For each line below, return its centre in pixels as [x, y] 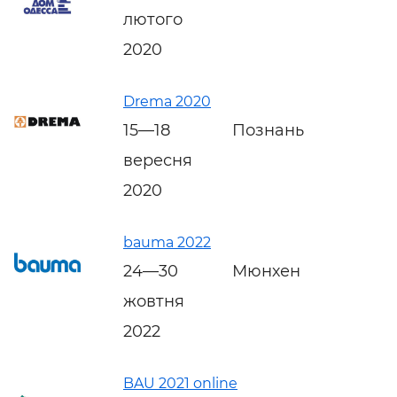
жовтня [154, 301]
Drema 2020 [167, 101]
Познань [268, 130]
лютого [153, 19]
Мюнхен [266, 271]
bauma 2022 [167, 242]
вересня [158, 160]
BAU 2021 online [180, 383]
